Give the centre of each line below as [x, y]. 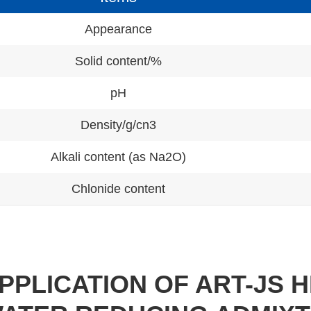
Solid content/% [118, 61]
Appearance [118, 30]
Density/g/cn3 [118, 125]
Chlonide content [118, 189]
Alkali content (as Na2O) [118, 157]
